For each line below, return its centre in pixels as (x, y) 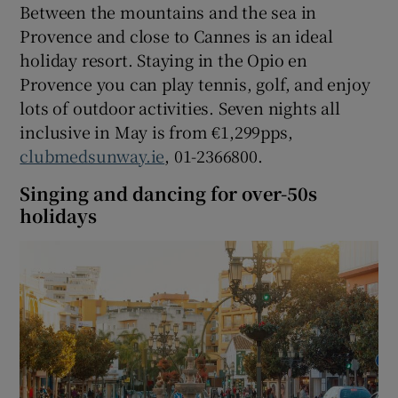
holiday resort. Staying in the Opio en (163, 60)
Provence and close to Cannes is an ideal (176, 36)
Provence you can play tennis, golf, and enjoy (195, 84)
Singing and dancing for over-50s (169, 194)
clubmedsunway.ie (92, 156)
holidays (59, 216)
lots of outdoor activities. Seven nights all (180, 108)
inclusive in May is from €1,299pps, (156, 132)
